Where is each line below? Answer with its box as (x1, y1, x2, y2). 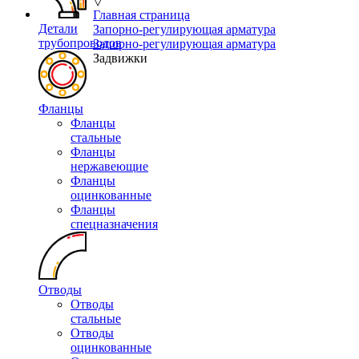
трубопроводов (38, 36, 122, 50)
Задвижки (93, 51, 147, 65)
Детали (38, 22, 78, 35)
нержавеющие (71, 159, 148, 173)
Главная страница (93, 8, 190, 22)
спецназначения (71, 217, 158, 231)
